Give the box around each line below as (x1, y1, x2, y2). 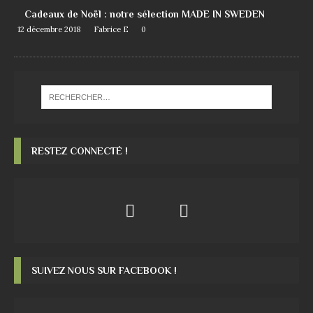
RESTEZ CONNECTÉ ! (31, 145, 128, 156)
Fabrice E (94, 24, 129, 34)
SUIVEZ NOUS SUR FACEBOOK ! (31, 264, 177, 276)
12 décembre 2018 (17, 24, 81, 34)
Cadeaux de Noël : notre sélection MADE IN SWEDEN (24, 8, 265, 20)
